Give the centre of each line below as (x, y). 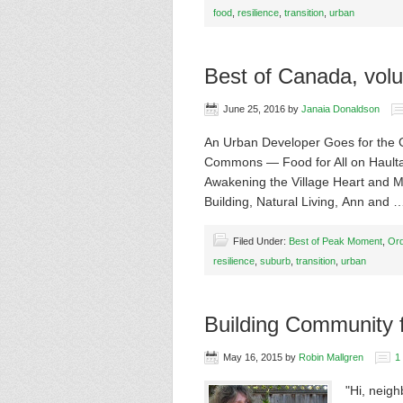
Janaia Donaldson (340, 109)
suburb (275, 261)
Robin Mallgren (331, 357)
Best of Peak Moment (336, 241)
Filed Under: (261, 241)
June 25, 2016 (254, 109)
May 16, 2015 (253, 357)
